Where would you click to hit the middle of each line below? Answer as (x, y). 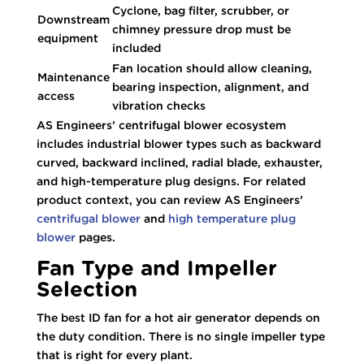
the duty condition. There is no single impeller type (180, 336)
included (136, 48)
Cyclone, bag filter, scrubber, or (200, 10)
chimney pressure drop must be (201, 29)
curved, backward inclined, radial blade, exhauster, (179, 162)
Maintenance (73, 77)
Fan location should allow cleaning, (212, 68)
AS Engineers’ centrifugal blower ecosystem (161, 125)
